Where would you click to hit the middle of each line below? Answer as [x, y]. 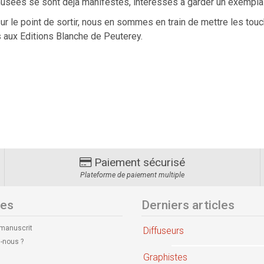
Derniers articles [188, 205]
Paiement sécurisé [138, 163]
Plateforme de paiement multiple [132, 175]
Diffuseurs [164, 231]
